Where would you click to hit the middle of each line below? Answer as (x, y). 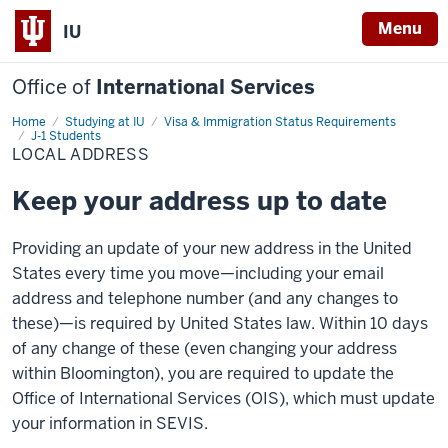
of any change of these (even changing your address (204, 348)
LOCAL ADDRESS (81, 154)
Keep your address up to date (199, 201)
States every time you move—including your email (198, 273)
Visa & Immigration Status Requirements (280, 122)
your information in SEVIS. (110, 423)
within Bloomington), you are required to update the (203, 373)
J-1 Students (66, 136)
